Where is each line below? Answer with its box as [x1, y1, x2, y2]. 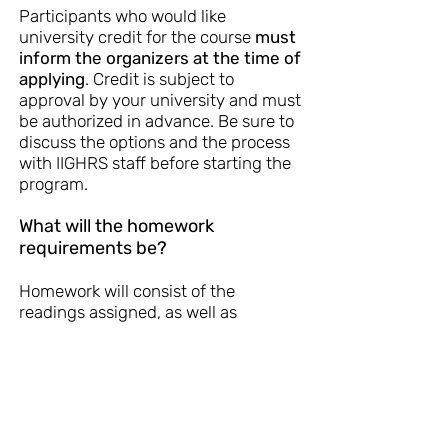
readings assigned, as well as [19, 302, 237, 322]
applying [19, 69, 85, 89]
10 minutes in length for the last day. [19, 344, 293, 364]
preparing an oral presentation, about [19, 323, 300, 343]
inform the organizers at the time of [19, 48, 301, 68]
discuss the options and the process [19, 132, 290, 152]
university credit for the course [19, 27, 255, 47]
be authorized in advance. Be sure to [19, 111, 294, 131]
